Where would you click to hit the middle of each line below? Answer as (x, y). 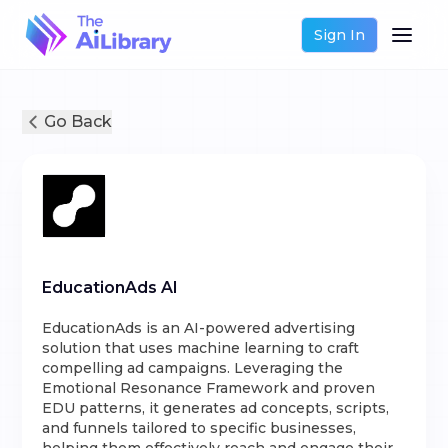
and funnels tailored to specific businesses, (199, 428)
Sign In (339, 34)
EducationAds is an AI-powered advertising (199, 328)
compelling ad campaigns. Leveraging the (193, 368)
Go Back (78, 121)
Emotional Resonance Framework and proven (209, 388)
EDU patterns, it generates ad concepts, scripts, (216, 408)
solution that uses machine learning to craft (201, 348)
